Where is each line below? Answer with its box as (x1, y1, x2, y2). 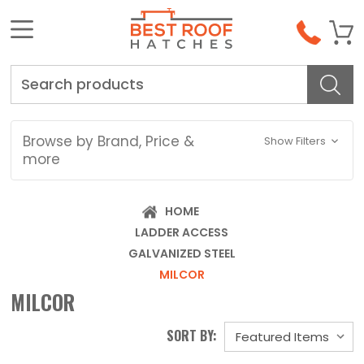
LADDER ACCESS (135, 224, 229, 241)
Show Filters (263, 133, 328, 149)
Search (11, 64, 61, 84)
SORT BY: (166, 326, 217, 346)
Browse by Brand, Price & (23, 132, 195, 152)
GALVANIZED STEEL (128, 245, 236, 262)
